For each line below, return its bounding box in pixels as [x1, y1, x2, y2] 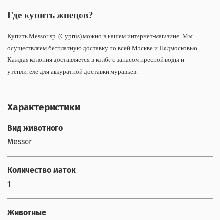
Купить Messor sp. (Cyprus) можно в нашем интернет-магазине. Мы [7, 32, 192, 40]
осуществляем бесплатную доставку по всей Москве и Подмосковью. [7, 44, 199, 52]
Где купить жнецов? [7, 9, 93, 20]
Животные [7, 207, 46, 217]
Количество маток [7, 165, 76, 175]
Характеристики [7, 101, 80, 113]
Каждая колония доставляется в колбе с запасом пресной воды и [7, 55, 184, 63]
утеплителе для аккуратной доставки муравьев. [7, 67, 137, 75]
